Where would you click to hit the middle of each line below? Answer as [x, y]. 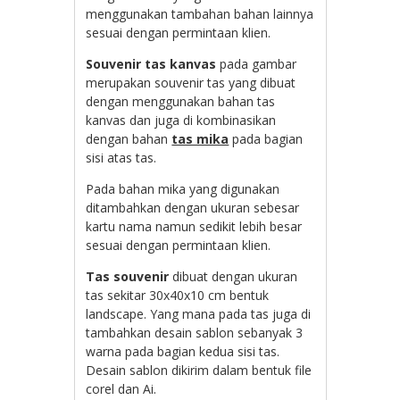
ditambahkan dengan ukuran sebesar [193, 207]
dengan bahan [129, 138]
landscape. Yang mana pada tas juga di [199, 313]
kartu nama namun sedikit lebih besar [194, 226]
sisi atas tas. [121, 157]
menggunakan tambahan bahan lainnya [200, 13]
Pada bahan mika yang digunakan [183, 188]
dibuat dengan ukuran [233, 276]
